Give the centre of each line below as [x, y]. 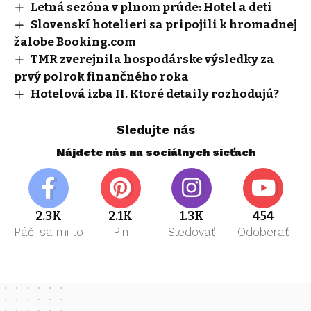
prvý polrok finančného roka [101, 76]
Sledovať [192, 232]
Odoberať [263, 232]
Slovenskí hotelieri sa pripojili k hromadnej [163, 24]
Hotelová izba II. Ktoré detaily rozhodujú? [154, 94]
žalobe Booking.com [75, 42]
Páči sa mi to [49, 232]
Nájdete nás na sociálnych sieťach [155, 152]
